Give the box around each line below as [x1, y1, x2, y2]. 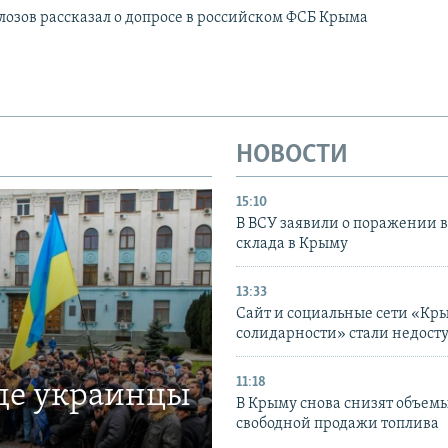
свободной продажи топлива [236, 416, 439, 433]
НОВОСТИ [236, 141, 348, 169]
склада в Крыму [236, 236, 348, 253]
